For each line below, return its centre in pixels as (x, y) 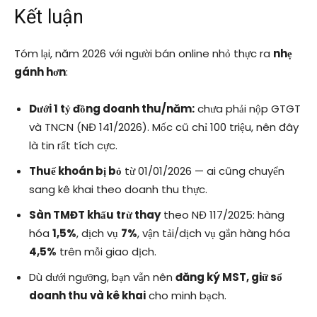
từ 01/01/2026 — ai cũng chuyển (203, 171)
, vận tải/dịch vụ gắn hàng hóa (214, 234)
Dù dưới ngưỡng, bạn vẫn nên (102, 277)
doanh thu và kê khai (87, 296)
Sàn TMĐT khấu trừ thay (95, 215)
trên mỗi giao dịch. (106, 252)
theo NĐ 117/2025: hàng (223, 215)
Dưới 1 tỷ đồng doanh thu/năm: (112, 109)
